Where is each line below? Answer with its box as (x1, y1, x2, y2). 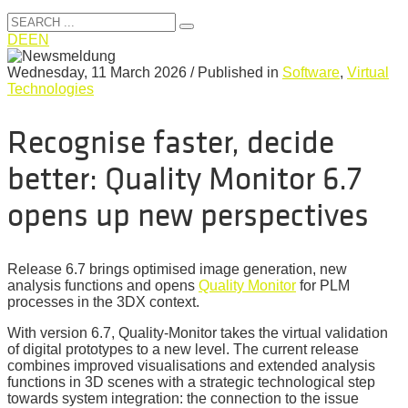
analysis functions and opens (7, 277, 199, 293)
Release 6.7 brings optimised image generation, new (7, 260, 347, 277)
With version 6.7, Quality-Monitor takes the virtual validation (7, 324, 388, 341)
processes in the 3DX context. (7, 293, 199, 310)
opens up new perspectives (7, 197, 369, 233)
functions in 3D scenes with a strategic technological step (7, 373, 375, 390)
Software (282, 65, 340, 80)
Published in (198, 65, 282, 80)
